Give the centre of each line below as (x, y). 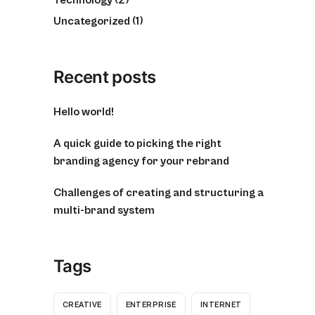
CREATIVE (82, 305)
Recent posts (105, 77)
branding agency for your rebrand (141, 161)
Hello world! (84, 111)
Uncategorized (92, 21)
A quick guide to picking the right (137, 143)
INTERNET (221, 305)
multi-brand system (104, 210)
